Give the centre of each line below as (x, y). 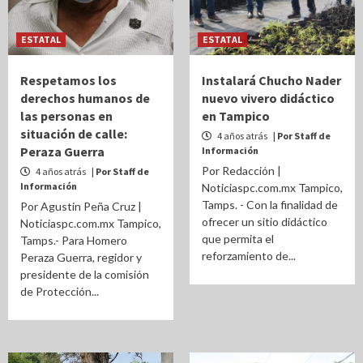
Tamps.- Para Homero (74, 240)
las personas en (66, 116)
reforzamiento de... (249, 256)
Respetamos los (68, 80)
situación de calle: (74, 134)
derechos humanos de (85, 98)
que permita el (238, 239)
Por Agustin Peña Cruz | (81, 206)
